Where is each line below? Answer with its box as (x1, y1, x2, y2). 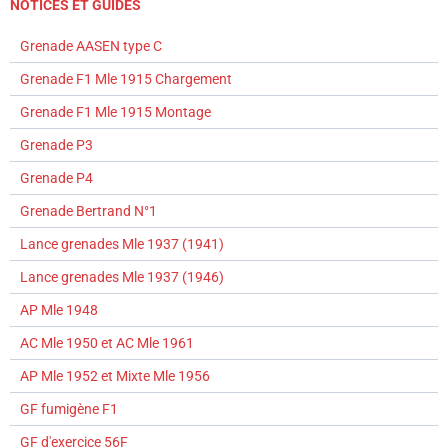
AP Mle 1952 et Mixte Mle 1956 (20, 368, 210, 385)
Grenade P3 (20, 137, 93, 154)
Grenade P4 (20, 170, 93, 187)
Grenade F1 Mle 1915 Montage (20, 104, 211, 121)
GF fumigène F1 (20, 401, 118, 418)
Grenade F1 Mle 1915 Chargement (20, 71, 232, 88)
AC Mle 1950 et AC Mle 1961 (20, 335, 194, 352)
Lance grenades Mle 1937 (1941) (20, 236, 224, 253)
